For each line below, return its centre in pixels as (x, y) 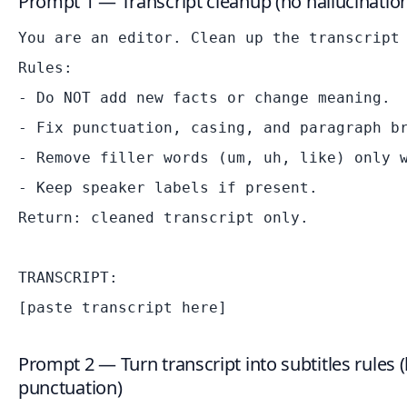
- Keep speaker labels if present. (168, 188)
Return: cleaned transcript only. (164, 218)
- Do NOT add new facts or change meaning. (204, 98)
